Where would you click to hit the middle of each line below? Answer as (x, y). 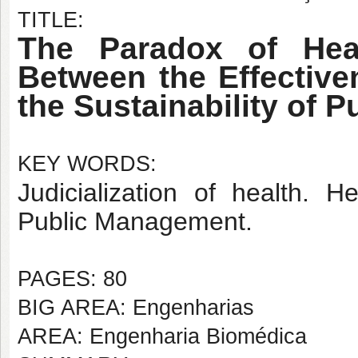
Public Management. (135, 221)
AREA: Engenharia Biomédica (162, 336)
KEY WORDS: (87, 164)
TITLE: (51, 20)
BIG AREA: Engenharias (136, 308)
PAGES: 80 (72, 279)
